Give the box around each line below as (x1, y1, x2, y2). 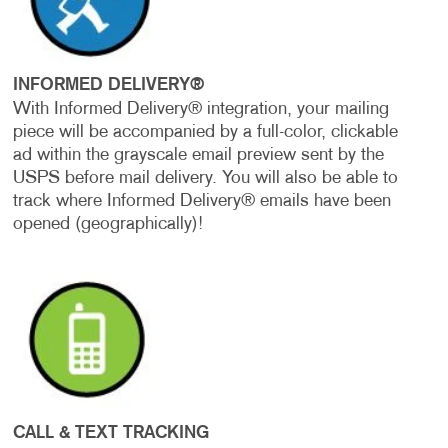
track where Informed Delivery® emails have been (12, 193, 391, 211)
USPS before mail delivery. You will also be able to (12, 170, 398, 188)
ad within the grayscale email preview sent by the (12, 147, 384, 165)
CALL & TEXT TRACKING (12, 425, 209, 442)
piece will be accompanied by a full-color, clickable (12, 124, 398, 142)
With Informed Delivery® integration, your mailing (12, 101, 389, 119)
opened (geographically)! (12, 216, 203, 234)
